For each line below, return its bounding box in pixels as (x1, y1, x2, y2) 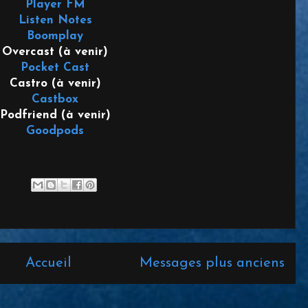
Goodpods (26, 124, 84, 137)
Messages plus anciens (140, 256, 285, 271)
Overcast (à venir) (2, 45, 108, 58)
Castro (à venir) (9, 77, 101, 89)
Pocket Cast (21, 61, 89, 74)
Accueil (25, 256, 71, 271)
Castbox (32, 93, 78, 105)
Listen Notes (18, 14, 92, 26)
